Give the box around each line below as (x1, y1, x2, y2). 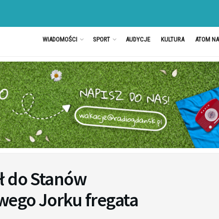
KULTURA (160, 36, 184, 43)
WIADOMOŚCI (42, 36, 77, 43)
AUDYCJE (125, 36, 150, 43)
